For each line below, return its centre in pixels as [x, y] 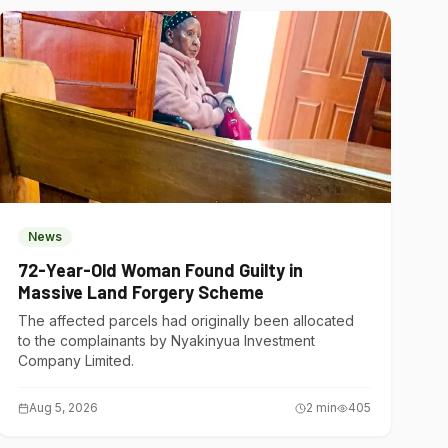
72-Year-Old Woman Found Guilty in [161, 270]
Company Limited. [76, 360]
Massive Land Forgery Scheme [141, 292]
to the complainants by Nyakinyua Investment [167, 340]
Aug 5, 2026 [64, 407]
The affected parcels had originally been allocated [186, 320]
